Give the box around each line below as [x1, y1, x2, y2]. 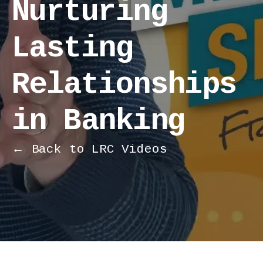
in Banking [12, 103, 185, 139]
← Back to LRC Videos [12, 142, 167, 156]
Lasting [12, 31, 133, 66]
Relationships [12, 67, 237, 102]
